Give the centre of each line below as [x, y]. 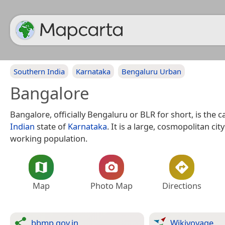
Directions [182, 186]
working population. [49, 138]
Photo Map [111, 186]
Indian [22, 126]
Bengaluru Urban [151, 71]
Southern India [39, 71]
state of [51, 126]
